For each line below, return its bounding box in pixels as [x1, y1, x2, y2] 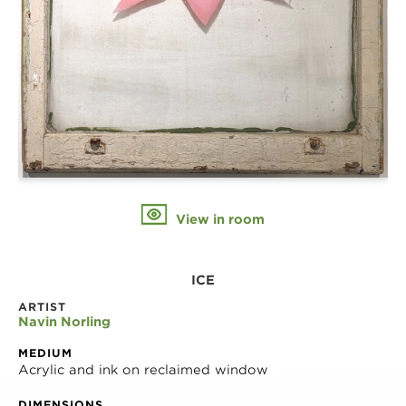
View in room [172, 211, 265, 227]
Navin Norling [18, 314, 111, 329]
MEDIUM [18, 345, 72, 360]
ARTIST [18, 299, 66, 314]
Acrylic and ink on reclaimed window [18, 362, 268, 377]
